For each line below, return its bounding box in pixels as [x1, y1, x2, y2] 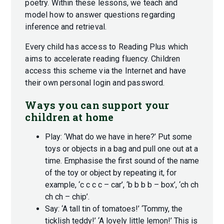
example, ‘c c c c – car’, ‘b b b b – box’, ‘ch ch [45, 180, 199, 190]
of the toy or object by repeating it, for [45, 168, 177, 178]
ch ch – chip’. [45, 192, 90, 202]
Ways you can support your [25, 98, 169, 112]
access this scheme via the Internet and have [25, 66, 186, 76]
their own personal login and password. [25, 78, 165, 88]
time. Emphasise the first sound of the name [45, 156, 199, 166]
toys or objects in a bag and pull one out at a [45, 144, 198, 154]
